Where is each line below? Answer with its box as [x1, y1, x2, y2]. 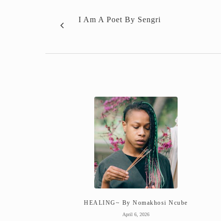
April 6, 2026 [122, 211, 149, 217]
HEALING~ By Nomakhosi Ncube [84, 199, 188, 206]
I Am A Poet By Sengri [78, 15, 161, 24]
